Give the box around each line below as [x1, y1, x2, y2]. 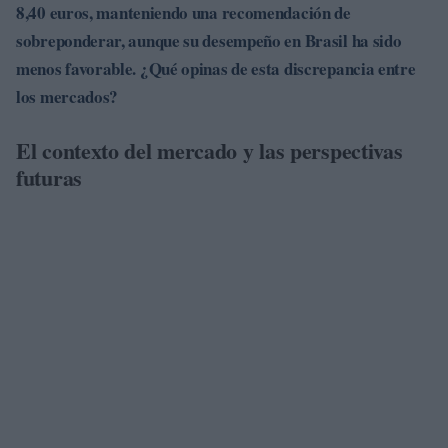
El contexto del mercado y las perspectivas [16, 134, 403, 167]
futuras [16, 161, 82, 194]
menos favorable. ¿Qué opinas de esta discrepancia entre [16, 56, 416, 81]
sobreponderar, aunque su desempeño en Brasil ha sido [16, 28, 402, 53]
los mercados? [16, 84, 119, 109]
